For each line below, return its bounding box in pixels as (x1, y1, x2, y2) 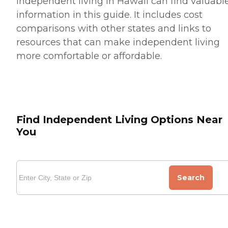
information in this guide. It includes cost (16, 9, 203, 21)
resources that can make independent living (16, 37, 220, 48)
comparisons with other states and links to (16, 23, 211, 35)
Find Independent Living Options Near (16, 113, 222, 126)
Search (177, 173, 205, 183)
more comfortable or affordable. (16, 50, 162, 62)
